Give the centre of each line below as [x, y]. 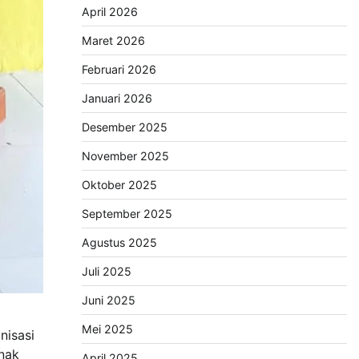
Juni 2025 [108, 301]
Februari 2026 [119, 70]
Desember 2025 [124, 127]
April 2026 [109, 12]
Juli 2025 [106, 272]
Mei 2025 [107, 329]
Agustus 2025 [119, 243]
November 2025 [125, 156]
